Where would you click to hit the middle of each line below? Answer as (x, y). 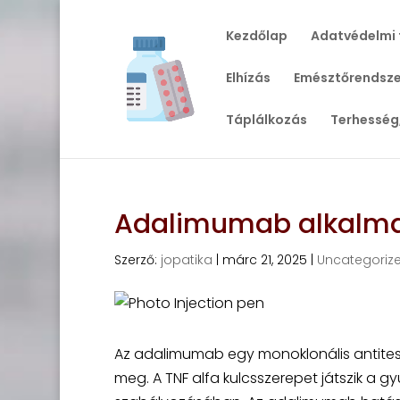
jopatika (186, 260)
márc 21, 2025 (264, 260)
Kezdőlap (256, 36)
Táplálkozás (266, 120)
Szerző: (137, 260)
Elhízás (248, 78)
